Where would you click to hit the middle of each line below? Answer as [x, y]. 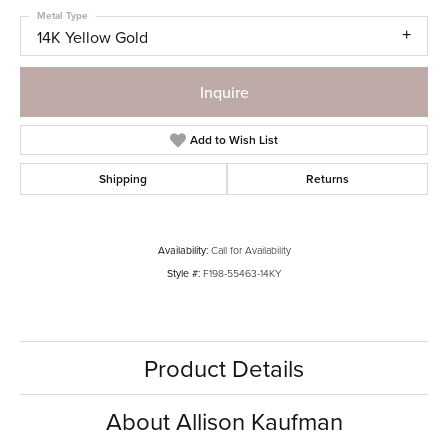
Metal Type [62, 16]
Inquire [224, 91]
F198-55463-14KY [242, 272]
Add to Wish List [234, 139]
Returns [327, 178]
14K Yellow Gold [92, 37]
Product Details [224, 367]
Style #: [183, 272]
